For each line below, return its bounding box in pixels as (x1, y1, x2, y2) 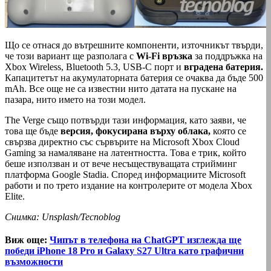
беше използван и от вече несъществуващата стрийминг (5, 158, 237, 169)
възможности (5, 256, 63, 267)
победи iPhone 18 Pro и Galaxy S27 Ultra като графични (5, 246, 244, 256)
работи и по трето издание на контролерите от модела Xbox (5, 180, 252, 191)
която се (211, 126, 246, 137)
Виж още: (5, 235, 47, 246)
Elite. (5, 191, 25, 202)
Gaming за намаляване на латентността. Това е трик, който (5, 148, 246, 158)
